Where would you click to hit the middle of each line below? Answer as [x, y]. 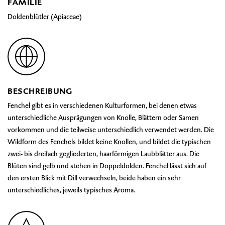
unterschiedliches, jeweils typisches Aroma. [71, 190]
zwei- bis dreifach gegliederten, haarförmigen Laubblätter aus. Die [103, 154]
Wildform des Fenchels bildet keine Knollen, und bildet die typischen [109, 142]
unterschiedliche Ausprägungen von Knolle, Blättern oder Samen [103, 118]
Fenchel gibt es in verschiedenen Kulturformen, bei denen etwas [102, 105]
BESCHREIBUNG [40, 91]
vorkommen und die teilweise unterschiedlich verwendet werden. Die [111, 130]
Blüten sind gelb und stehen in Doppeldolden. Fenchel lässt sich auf [107, 166]
